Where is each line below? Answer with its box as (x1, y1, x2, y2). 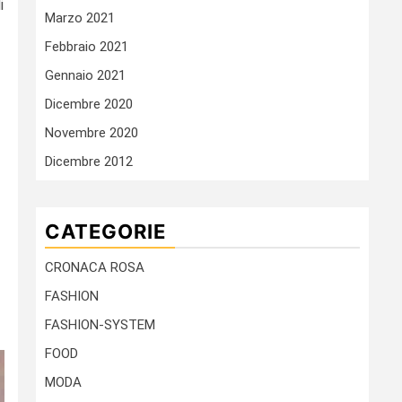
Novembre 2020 (45, 125, 138, 142)
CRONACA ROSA (45, 259, 144, 276)
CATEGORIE (45, 220, 166, 244)
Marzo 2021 (45, 10, 115, 27)
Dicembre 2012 (45, 153, 133, 170)
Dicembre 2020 (45, 96, 133, 113)
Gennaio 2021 (45, 67, 126, 84)
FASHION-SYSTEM (45, 317, 155, 334)
